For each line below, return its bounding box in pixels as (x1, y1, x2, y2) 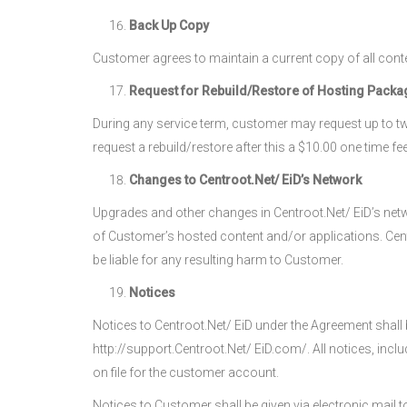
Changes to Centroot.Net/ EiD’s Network (129, 173, 362, 187)
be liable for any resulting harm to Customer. (93, 253, 343, 267)
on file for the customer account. (93, 365, 279, 380)
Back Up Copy (129, 18, 209, 33)
